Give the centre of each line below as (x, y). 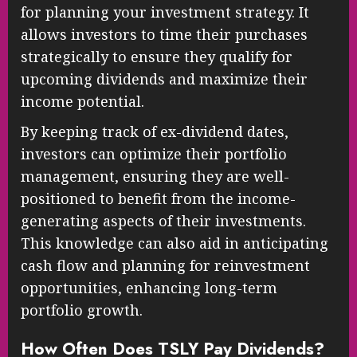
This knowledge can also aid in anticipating (175, 243)
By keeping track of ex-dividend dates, (155, 132)
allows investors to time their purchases (164, 35)
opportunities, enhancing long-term (149, 288)
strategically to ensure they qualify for (157, 57)
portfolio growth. (82, 310)
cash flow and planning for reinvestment (165, 266)
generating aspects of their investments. (163, 221)
